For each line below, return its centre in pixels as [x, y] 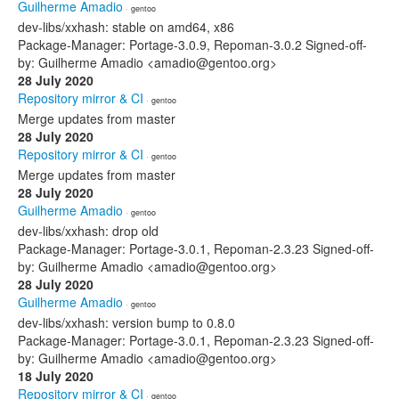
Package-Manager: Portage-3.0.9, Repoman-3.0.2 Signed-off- [192, 45]
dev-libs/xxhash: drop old [88, 231]
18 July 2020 [56, 376]
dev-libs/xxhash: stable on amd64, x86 [126, 27]
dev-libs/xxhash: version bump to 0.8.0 [126, 322]
